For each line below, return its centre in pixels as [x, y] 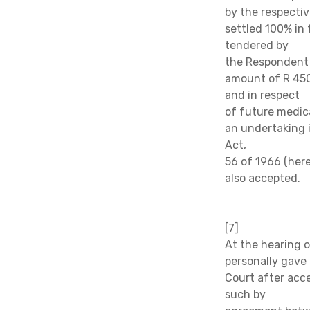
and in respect [262, 95]
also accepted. [264, 178]
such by [245, 294]
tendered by [256, 45]
